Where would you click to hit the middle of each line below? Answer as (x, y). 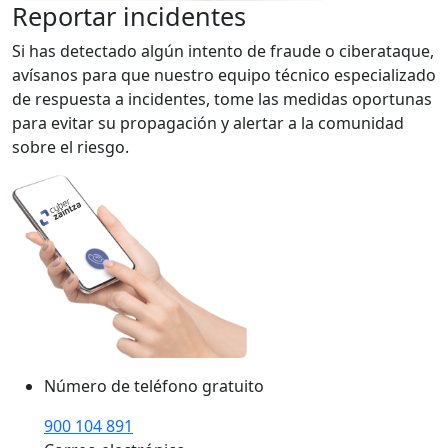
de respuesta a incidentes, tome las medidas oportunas (222, 99)
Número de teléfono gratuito (154, 386)
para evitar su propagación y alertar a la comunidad (208, 123)
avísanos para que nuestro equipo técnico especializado (224, 75)
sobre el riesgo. (70, 147)
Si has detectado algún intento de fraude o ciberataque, (223, 51)
